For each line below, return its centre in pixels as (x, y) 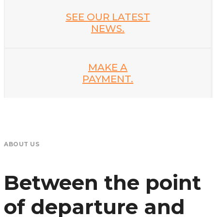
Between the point (102, 182)
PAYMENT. (108, 79)
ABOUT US (22, 144)
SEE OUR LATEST (108, 17)
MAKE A (108, 68)
